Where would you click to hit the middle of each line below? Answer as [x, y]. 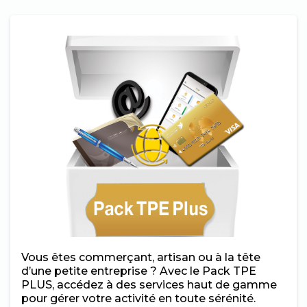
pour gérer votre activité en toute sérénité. [138, 298]
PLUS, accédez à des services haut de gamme [149, 285]
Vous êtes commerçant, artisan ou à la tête [141, 257]
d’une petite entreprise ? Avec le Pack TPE [139, 271]
